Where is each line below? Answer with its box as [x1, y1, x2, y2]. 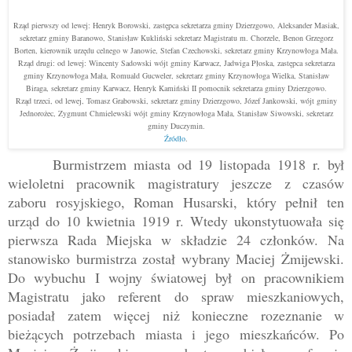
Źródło [164, 133, 185, 145]
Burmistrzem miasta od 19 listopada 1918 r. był [52, 155, 344, 174]
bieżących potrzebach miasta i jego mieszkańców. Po [8, 324, 344, 344]
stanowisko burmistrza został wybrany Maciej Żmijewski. [8, 249, 344, 269]
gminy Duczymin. [147, 120, 205, 132]
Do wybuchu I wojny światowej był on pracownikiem [8, 268, 344, 288]
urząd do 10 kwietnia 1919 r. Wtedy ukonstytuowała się [8, 211, 344, 231]
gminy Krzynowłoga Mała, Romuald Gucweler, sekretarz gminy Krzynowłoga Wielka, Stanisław [23, 70, 329, 82]
